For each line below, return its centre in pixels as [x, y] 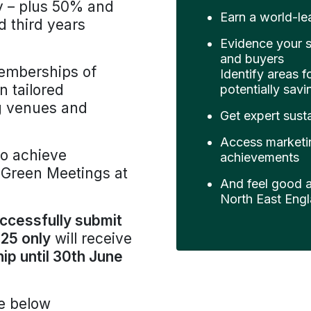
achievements [260, 157]
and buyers [252, 58]
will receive [91, 238]
